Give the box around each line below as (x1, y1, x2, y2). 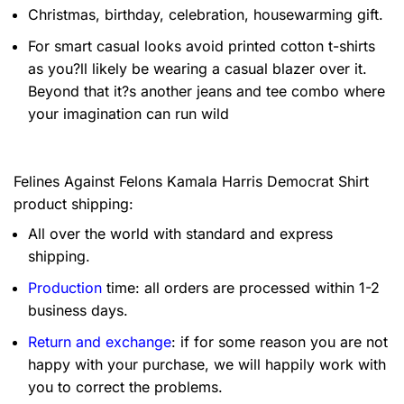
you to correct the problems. (28, 377, 223, 396)
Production (28, 279, 102, 298)
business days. (28, 301, 128, 320)
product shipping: (14, 195, 133, 214)
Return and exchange (28, 332, 171, 351)
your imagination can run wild (28, 104, 229, 123)
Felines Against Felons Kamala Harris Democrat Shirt (14, 172, 369, 191)
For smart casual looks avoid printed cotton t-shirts (28, 36, 375, 55)
